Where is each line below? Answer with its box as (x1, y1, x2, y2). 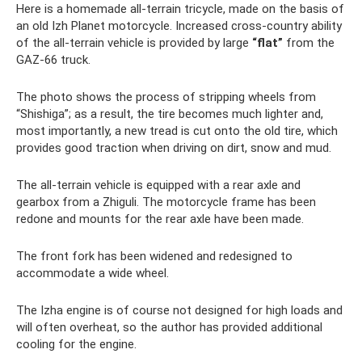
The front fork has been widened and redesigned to (16, 248, 293, 263)
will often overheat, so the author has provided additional (16, 319, 322, 335)
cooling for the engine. (16, 336, 137, 351)
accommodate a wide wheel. (16, 265, 169, 280)
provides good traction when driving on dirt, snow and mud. (16, 140, 331, 155)
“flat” (252, 35, 283, 50)
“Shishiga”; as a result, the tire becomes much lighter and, (16, 106, 323, 121)
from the (283, 35, 335, 50)
